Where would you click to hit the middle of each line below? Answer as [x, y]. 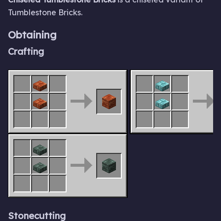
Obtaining [32, 34]
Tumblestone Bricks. [45, 13]
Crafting [26, 51]
